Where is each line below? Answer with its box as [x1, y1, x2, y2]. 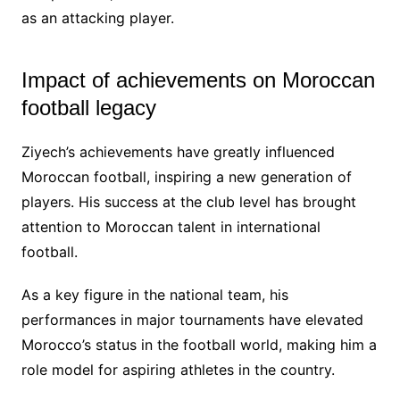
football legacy [21, 95, 156, 120]
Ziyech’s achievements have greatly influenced [21, 142, 335, 161]
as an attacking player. [21, 8, 174, 27]
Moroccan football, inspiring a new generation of [21, 167, 352, 186]
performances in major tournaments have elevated [21, 310, 363, 329]
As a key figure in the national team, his [21, 285, 288, 304]
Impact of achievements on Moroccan [21, 67, 375, 92]
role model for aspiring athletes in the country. [21, 360, 335, 379]
